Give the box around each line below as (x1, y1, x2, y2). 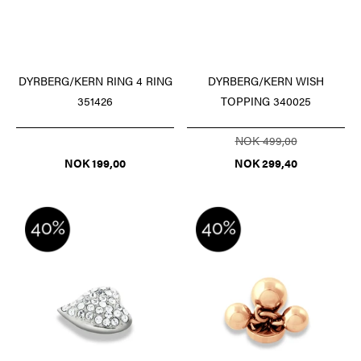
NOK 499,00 (234, 132, 297, 149)
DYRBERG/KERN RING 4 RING (18, 72, 172, 89)
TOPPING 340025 (221, 92, 311, 109)
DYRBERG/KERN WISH (208, 72, 324, 89)
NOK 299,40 (234, 154, 297, 171)
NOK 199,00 (64, 154, 126, 171)
